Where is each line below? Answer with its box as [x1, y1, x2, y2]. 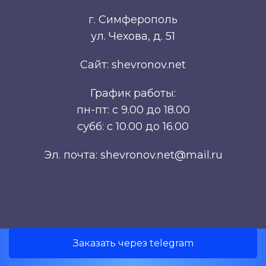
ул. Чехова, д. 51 [91, 30, 175, 43]
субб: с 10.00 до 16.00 [77, 120, 189, 134]
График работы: [90, 87, 176, 100]
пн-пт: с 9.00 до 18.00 [76, 103, 190, 117]
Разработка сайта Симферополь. [65, 243, 201, 254]
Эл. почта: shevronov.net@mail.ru [43, 148, 223, 162]
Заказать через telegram [72, 237, 194, 249]
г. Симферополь [88, 13, 178, 27]
